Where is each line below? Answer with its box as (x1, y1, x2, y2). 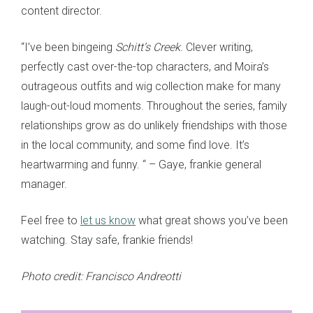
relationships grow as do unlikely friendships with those (21, 118, 287, 132)
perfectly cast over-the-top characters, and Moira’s (21, 59, 269, 73)
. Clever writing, (180, 40, 253, 54)
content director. (21, 3, 102, 17)
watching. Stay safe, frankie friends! (21, 233, 193, 247)
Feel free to (21, 213, 80, 227)
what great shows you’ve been (136, 213, 288, 227)
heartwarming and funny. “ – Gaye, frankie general (21, 157, 261, 171)
